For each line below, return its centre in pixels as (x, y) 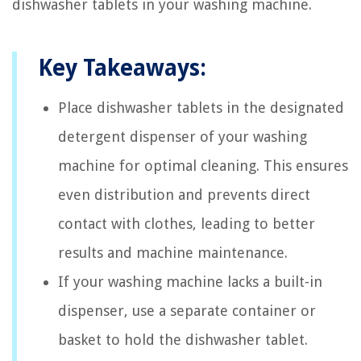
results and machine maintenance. (173, 253)
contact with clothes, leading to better (187, 224)
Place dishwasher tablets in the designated (201, 108)
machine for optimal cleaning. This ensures (203, 166)
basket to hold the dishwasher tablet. (183, 340)
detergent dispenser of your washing (183, 137)
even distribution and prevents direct (184, 195)
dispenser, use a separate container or (187, 311)
